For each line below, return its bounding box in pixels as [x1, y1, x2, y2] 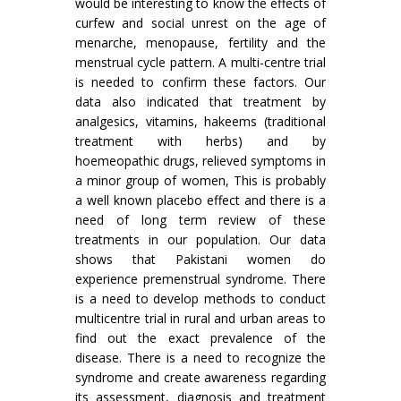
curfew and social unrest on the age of [75, 13, 326, 31]
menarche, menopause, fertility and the [75, 33, 326, 51]
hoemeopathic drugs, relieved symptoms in [75, 151, 326, 169]
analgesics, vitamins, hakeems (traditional [75, 112, 326, 130]
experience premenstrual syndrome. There [75, 269, 326, 287]
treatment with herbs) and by [75, 132, 326, 149]
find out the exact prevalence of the [75, 328, 326, 346]
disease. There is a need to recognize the [75, 348, 326, 366]
